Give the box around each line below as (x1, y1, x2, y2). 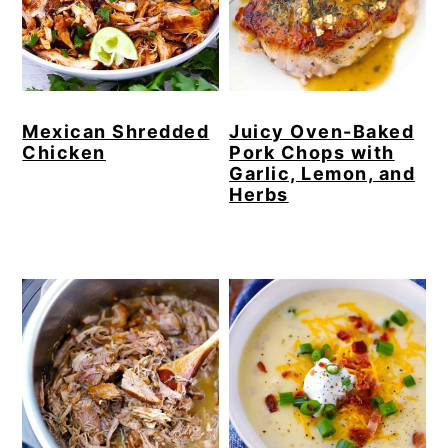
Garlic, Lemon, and (229, 162, 416, 184)
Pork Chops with (229, 141, 395, 163)
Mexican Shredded (22, 120, 210, 142)
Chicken (22, 141, 106, 163)
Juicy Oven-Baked (229, 120, 415, 142)
